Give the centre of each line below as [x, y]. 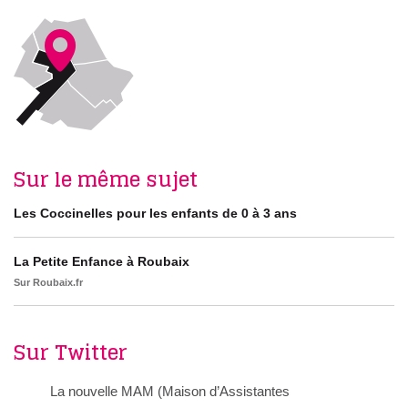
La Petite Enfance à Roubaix [102, 261]
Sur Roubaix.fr [48, 282]
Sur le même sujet [106, 179]
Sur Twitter [71, 352]
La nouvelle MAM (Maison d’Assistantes [170, 391]
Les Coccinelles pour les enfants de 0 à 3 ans [155, 213]
